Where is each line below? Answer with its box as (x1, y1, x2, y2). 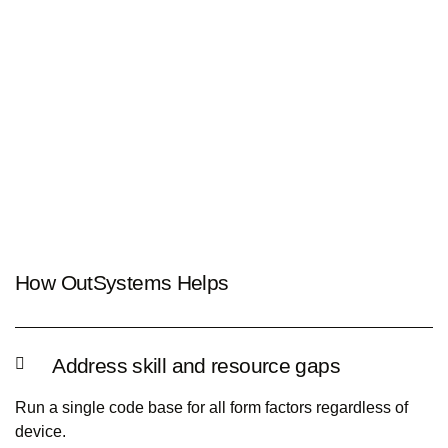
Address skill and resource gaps (52, 354, 340, 377)
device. (15, 423, 66, 440)
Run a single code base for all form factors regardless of (15, 399, 408, 416)
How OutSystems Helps (15, 271, 229, 294)
